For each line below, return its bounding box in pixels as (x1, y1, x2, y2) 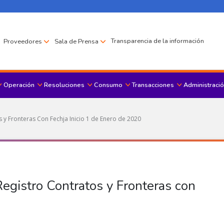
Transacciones (132, 80, 174, 89)
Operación (3, 80, 34, 89)
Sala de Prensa (54, 36, 99, 46)
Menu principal (111, 85, 168, 96)
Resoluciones (44, 80, 84, 89)
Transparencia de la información (111, 36, 204, 45)
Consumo (94, 80, 122, 89)
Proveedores (3, 36, 42, 46)
